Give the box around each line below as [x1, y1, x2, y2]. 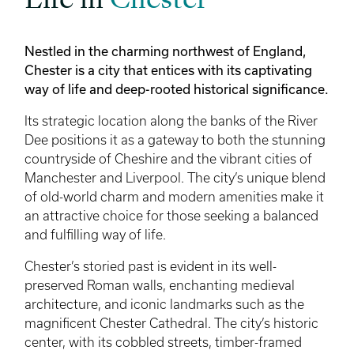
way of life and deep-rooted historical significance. [24, 81, 329, 97]
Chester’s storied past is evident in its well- [24, 259, 277, 274]
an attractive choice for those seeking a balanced [24, 209, 318, 224]
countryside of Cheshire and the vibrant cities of [24, 152, 312, 167]
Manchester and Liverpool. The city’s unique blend [24, 171, 326, 186]
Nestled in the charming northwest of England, [24, 43, 307, 59]
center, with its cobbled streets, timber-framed [24, 335, 302, 350]
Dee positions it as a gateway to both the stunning [24, 133, 326, 148]
